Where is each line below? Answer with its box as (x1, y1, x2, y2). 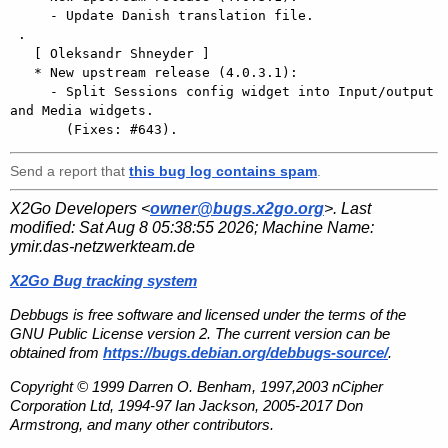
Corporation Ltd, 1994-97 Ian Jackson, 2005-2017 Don (10, 397, 363, 415)
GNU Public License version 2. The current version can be (10, 324, 390, 342)
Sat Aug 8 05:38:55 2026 (79, 218, 254, 236)
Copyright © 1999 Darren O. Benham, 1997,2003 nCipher (10, 378, 383, 396)
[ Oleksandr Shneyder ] (10, 45, 34, 61)
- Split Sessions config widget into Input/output (10, 83, 50, 99)
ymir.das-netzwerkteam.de (10, 237, 195, 255)
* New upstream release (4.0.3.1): (10, 64, 34, 80)
